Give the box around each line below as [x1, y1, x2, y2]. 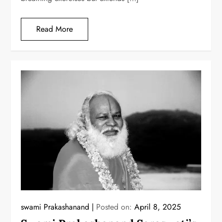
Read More [36, 23, 73, 35]
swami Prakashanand [21, 201, 90, 213]
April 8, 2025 [134, 201, 181, 213]
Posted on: [96, 201, 135, 213]
